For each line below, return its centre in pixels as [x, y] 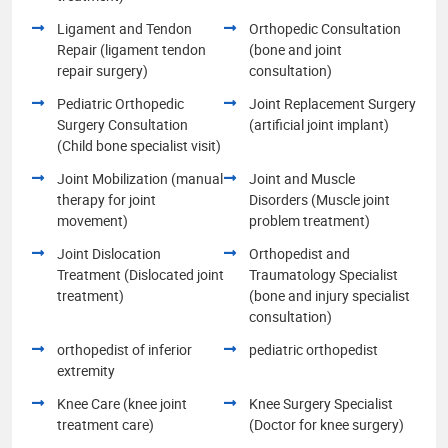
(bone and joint [295, 49]
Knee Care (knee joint [122, 403]
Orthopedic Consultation [325, 28]
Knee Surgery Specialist [321, 403]
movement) [92, 220]
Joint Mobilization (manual [140, 178]
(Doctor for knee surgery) [326, 424]
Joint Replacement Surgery [332, 103]
